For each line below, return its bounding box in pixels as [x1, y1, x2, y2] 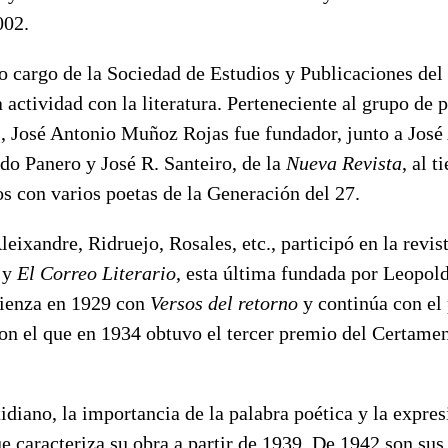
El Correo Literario [17, 261, 176, 284]
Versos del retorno [150, 291, 298, 314]
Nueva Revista [286, 151, 402, 174]
